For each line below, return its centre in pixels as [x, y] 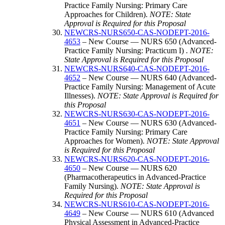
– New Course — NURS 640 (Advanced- [148, 77]
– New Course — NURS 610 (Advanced [147, 213]
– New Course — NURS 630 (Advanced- [148, 123]
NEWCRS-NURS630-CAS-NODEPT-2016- [137, 114]
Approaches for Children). [107, 14]
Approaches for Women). [105, 141]
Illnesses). [81, 95]
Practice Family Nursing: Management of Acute [140, 86]
